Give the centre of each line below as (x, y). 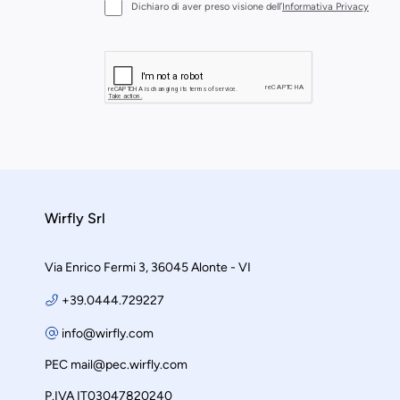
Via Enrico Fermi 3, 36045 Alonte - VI (148, 267)
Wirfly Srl (75, 218)
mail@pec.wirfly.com (129, 365)
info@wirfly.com (108, 333)
